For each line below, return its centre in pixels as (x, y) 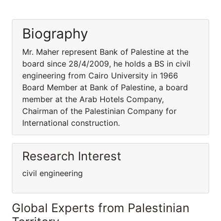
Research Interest (72, 156)
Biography (55, 34)
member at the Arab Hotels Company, (93, 99)
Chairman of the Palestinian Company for (99, 111)
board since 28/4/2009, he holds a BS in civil (106, 64)
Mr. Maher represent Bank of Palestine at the (105, 52)
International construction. (71, 123)
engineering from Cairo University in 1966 (100, 75)
